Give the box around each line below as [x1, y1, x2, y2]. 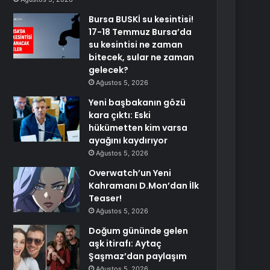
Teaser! [89, 192, 122, 204]
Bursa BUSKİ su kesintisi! [89, 13, 194, 25]
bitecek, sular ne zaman [89, 51, 195, 63]
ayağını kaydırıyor [89, 134, 168, 146]
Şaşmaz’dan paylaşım [89, 250, 187, 262]
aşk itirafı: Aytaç [89, 237, 162, 250]
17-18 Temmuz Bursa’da [89, 26, 192, 38]
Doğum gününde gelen [89, 225, 189, 237]
